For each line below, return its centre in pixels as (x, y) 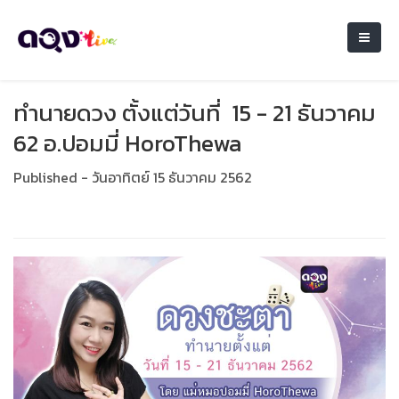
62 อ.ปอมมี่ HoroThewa (127, 143)
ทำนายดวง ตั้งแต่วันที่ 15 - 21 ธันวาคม (195, 113)
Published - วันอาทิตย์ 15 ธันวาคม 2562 (133, 177)
